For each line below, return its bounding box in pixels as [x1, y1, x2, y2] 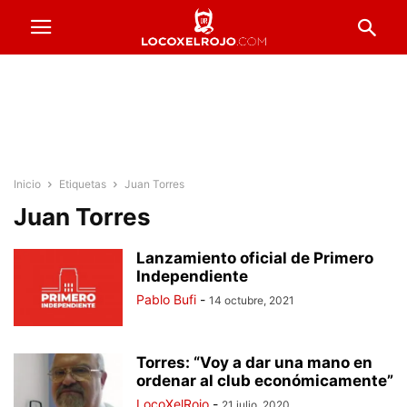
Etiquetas [59, 177, 106, 191]
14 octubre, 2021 [209, 293, 294, 307]
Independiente [136, 267, 248, 285]
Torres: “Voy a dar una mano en [136, 353, 372, 372]
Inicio [14, 177, 41, 191]
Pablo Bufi [136, 292, 196, 307]
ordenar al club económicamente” [136, 372, 393, 390]
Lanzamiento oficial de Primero [136, 249, 373, 267]
